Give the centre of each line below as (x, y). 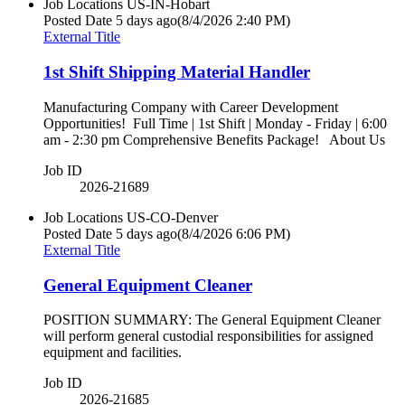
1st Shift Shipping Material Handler (177, 72)
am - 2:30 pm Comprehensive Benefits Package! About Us (214, 139)
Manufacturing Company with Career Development (191, 107)
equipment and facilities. (113, 353)
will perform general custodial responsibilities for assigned (208, 336)
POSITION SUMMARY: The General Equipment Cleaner (212, 320)
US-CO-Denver (172, 217)
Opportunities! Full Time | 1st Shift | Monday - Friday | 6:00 (215, 123)
